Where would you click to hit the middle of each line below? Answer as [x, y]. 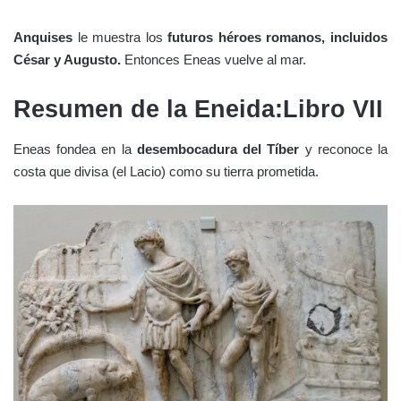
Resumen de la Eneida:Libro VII [198, 109]
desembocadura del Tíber [218, 149]
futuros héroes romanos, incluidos [278, 37]
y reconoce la [344, 149]
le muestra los [120, 37]
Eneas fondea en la [75, 149]
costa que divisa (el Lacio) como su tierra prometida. [166, 172]
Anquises [43, 37]
